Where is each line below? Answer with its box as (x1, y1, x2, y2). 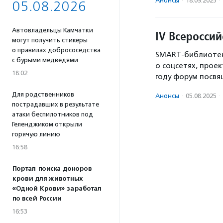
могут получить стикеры (12, 36, 88, 44)
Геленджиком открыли (12, 120, 82, 128)
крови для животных (12, 175, 83, 183)
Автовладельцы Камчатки (12, 26, 93, 34)
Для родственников (12, 91, 74, 98)
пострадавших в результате (12, 101, 99, 108)
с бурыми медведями (12, 56, 78, 64)
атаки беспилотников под (12, 111, 93, 118)
